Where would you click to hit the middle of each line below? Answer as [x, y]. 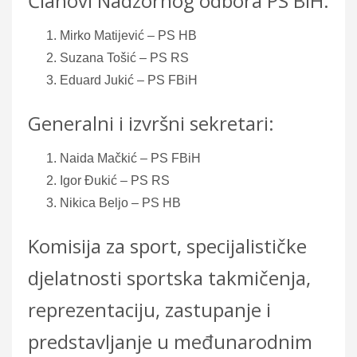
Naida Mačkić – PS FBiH [130, 158]
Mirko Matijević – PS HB [128, 35]
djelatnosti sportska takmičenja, [169, 277]
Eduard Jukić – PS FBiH [129, 80]
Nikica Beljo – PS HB [120, 202]
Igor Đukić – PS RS [115, 180]
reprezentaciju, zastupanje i [149, 309]
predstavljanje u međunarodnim [170, 341]
